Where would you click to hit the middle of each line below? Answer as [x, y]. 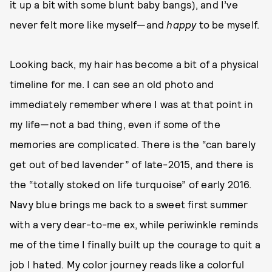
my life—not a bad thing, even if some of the [115, 124]
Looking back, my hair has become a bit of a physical [134, 64]
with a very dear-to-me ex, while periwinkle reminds [134, 224]
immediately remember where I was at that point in [131, 104]
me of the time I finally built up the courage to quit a [135, 244]
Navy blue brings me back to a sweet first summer [129, 204]
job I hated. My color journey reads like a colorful [127, 264]
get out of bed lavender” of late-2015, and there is [132, 164]
